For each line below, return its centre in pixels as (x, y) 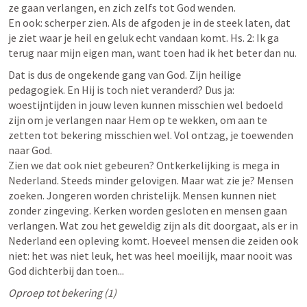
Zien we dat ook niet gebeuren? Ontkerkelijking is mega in (144, 165)
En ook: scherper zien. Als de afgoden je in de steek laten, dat (149, 23)
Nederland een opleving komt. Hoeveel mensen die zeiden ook (153, 241)
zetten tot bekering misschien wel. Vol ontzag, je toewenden (151, 135)
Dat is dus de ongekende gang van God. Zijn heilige (125, 75)
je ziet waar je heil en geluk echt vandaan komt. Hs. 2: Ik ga (144, 38)
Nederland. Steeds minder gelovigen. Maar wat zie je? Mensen (151, 180)
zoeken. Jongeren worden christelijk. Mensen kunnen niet (143, 195)
